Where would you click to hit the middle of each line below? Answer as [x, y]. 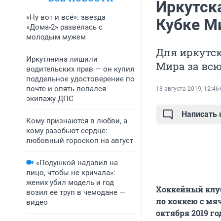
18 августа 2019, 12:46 [187, 89]
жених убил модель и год [70, 183]
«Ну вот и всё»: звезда [66, 17]
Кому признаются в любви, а [77, 121]
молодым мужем [56, 37]
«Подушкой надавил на [77, 163]
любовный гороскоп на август [80, 141]
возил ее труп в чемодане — [76, 192]
